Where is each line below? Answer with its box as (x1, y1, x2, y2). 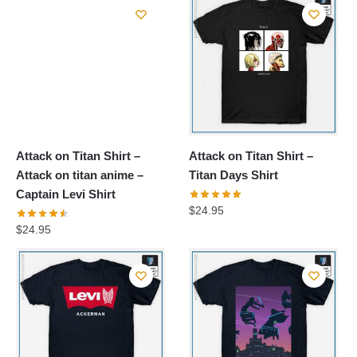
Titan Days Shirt (189, 168, 279, 182)
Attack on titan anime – (16, 168, 143, 182)
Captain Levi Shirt (16, 187, 116, 202)
